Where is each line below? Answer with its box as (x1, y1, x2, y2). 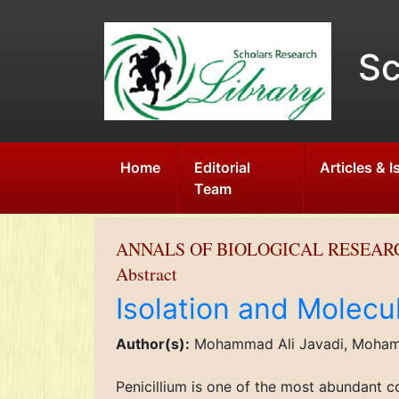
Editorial (194, 159, 251, 176)
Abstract (116, 262, 177, 286)
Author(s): (116, 335, 190, 353)
